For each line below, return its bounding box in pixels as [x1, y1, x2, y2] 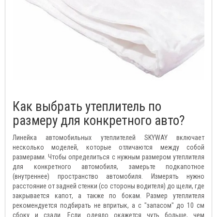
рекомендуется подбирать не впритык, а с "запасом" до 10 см [13, 201, 204, 210]
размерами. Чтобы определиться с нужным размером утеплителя [13, 153, 204, 161]
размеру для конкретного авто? [13, 113, 185, 129]
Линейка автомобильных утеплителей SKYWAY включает [13, 134, 204, 142]
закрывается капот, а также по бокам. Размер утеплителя [13, 192, 204, 200]
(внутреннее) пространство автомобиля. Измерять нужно [13, 172, 204, 181]
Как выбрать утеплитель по [13, 99, 161, 115]
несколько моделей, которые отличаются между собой [13, 143, 204, 152]
